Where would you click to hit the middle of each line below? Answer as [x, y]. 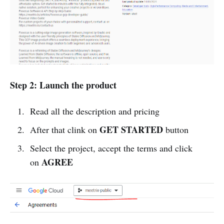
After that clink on [64, 129]
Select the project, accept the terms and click [111, 148]
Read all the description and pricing [94, 111]
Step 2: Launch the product [63, 85]
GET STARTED [131, 129]
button [175, 129]
